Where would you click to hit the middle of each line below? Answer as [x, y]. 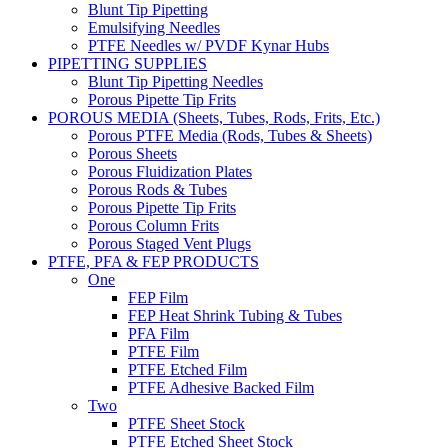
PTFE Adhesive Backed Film [221, 387]
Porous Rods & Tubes [157, 189]
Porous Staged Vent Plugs [169, 243]
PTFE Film [163, 351]
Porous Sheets [132, 153]
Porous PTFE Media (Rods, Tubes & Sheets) [230, 135]
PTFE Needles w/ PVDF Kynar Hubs [208, 45]
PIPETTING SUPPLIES [127, 63]
